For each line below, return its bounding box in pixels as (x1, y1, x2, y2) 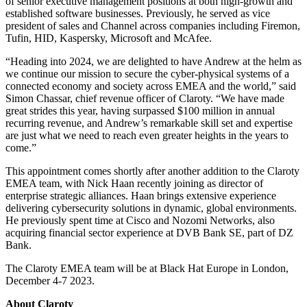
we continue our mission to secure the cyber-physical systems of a (5, 68, 289, 80)
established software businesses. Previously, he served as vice (5, 8, 270, 20)
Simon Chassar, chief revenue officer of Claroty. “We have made (5, 93, 284, 105)
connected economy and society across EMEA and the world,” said (5, 80, 296, 93)
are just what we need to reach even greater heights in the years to (5, 130, 288, 142)
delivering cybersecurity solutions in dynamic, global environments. (5, 202, 297, 214)
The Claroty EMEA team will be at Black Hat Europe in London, (5, 262, 288, 275)
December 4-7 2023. (5, 275, 97, 287)
